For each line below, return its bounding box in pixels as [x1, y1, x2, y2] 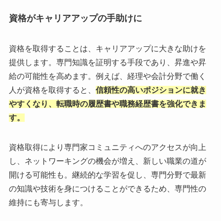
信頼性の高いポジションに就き [95, 85, 206, 94]
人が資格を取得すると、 [8, 85, 96, 94]
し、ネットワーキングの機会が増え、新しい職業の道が [8, 156, 206, 165]
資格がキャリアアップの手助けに [8, 13, 142, 24]
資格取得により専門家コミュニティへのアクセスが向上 [8, 143, 206, 151]
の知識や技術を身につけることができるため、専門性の [8, 184, 206, 193]
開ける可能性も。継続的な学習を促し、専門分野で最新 [8, 170, 206, 179]
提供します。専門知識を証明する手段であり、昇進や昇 [8, 58, 206, 67]
